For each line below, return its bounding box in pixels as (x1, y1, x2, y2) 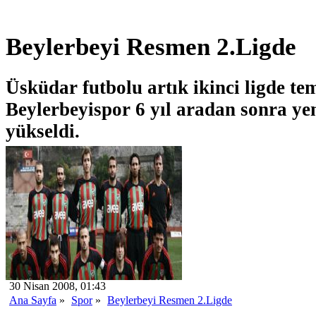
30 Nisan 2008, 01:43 (9, 279, 106, 292)
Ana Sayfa (9, 293, 56, 306)
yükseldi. (6, 120, 80, 142)
